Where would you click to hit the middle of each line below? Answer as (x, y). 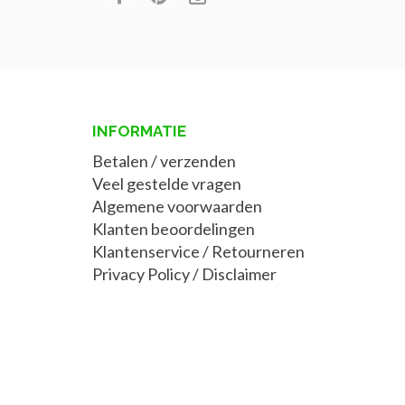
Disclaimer (239, 274)
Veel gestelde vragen (167, 184)
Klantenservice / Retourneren (198, 252)
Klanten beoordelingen (174, 229)
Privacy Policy (141, 274)
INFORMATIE (139, 132)
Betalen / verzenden (164, 161)
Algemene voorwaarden (177, 207)
